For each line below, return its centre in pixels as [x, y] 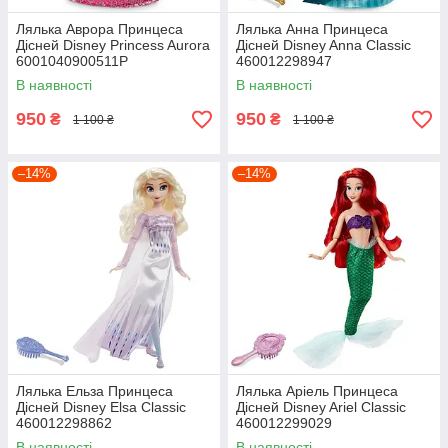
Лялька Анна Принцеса [312, 29]
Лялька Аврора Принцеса [99, 29]
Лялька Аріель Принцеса [317, 391]
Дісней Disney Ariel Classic [321, 407]
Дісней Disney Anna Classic [323, 45]
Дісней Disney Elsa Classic [101, 407]
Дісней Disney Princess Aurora [113, 45]
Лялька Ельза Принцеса [94, 391]
